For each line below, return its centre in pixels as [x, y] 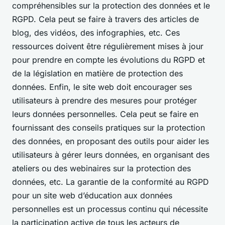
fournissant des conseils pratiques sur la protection [108, 127]
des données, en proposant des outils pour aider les [110, 141]
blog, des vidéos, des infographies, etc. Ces [96, 32]
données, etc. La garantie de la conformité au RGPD [110, 182]
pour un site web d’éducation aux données [92, 195]
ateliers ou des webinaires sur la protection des [101, 168]
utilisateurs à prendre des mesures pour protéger [104, 100]
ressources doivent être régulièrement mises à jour [108, 46]
